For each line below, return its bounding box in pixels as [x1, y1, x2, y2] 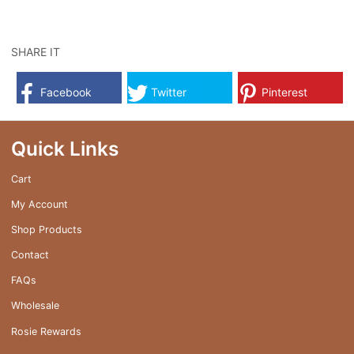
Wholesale [11, 299, 59, 312]
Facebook [37, 85, 92, 99]
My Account [11, 198, 68, 210]
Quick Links [11, 136, 119, 160]
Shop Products [11, 223, 82, 235]
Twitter [148, 85, 186, 99]
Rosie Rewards [11, 325, 81, 337]
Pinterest [258, 85, 307, 99]
